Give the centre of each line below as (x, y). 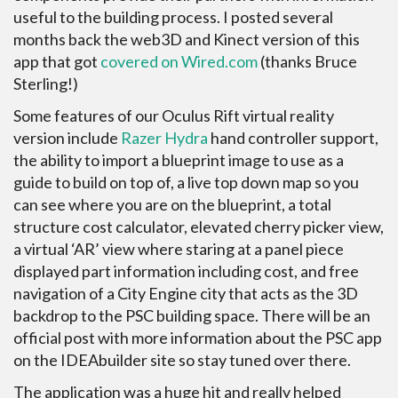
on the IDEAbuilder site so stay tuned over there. (182, 360)
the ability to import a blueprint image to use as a (179, 160)
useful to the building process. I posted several (173, 17)
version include (67, 138)
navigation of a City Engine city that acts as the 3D (186, 293)
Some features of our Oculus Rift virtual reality (174, 115)
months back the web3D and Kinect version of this (187, 39)
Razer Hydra (164, 138)
